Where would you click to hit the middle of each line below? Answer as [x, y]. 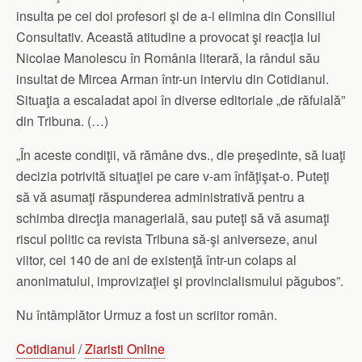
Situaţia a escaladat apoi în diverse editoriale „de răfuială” [181, 100]
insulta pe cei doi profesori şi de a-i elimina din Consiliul [176, 16]
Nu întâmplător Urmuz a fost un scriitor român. [147, 315]
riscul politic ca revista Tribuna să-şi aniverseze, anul [167, 239]
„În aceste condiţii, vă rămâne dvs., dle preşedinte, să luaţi [181, 155]
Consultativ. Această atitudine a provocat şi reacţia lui [168, 37]
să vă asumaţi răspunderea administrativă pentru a [160, 197]
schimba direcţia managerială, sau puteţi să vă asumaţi [173, 218]
